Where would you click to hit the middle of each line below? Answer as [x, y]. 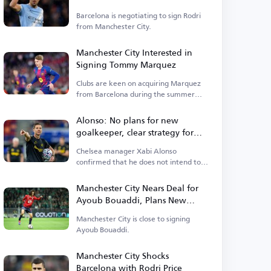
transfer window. [106, 105]
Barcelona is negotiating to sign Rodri [139, 15]
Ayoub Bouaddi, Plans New [132, 200]
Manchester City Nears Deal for [138, 188]
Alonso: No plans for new [128, 120]
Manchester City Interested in [135, 52]
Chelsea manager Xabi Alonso [127, 151]
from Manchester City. [114, 26]
